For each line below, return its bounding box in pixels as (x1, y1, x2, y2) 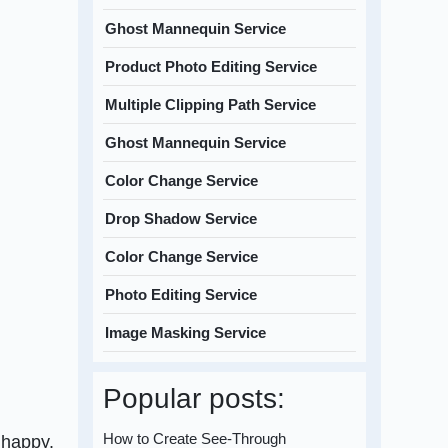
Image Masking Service (105, 324, 267, 342)
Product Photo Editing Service (105, 58, 318, 76)
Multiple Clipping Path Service (105, 96, 317, 114)
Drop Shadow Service (105, 210, 258, 228)
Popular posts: (103, 383, 286, 415)
